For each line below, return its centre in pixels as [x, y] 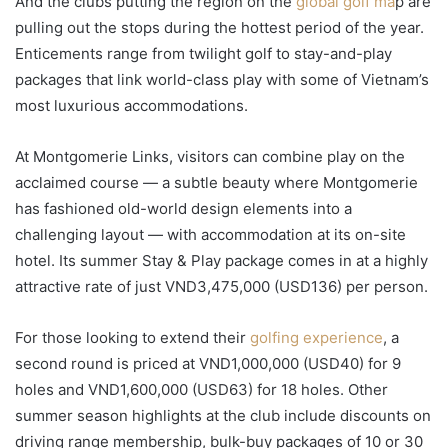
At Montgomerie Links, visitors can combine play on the [210, 157]
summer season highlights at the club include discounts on [223, 416]
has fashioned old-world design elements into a [183, 209]
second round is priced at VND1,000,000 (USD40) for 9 [208, 364]
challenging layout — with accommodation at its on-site [210, 235]
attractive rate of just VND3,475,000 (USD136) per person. [221, 287]
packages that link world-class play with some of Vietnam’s [222, 80]
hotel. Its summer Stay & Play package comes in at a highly [221, 261]
